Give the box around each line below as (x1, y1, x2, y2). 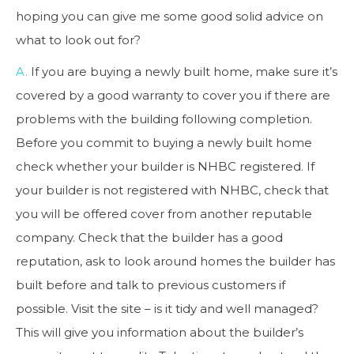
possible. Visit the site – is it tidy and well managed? (16, 301, 318, 316)
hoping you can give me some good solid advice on (16, 9, 323, 24)
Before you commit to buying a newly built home (16, 135, 312, 150)
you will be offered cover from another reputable (16, 206, 312, 221)
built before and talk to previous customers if (16, 277, 285, 292)
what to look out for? (16, 32, 141, 47)
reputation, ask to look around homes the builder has (16, 254, 335, 269)
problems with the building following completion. (16, 111, 312, 126)
